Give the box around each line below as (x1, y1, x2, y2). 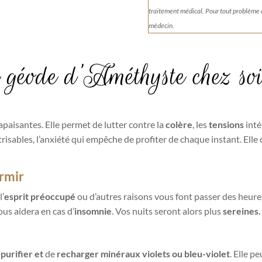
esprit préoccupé (4, 191, 75, 202)
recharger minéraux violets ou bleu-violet (54, 248, 230, 260)
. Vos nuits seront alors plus (111, 205, 223, 217)
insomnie (74, 205, 112, 217)
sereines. (222, 205, 261, 217)
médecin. (149, 21, 175, 30)
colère (165, 119, 192, 130)
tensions (208, 119, 244, 130)
